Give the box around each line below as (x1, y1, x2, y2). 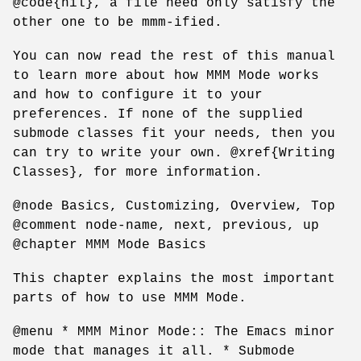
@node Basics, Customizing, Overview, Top (13, 198, 335, 214)
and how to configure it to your (13, 87, 263, 102)
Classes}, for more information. (13, 164, 263, 180)
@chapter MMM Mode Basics (13, 237, 206, 252)
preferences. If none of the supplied (13, 106, 303, 122)
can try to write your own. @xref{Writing (13, 145, 335, 160)
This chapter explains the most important (13, 271, 335, 286)
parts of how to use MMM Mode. (13, 290, 247, 305)
